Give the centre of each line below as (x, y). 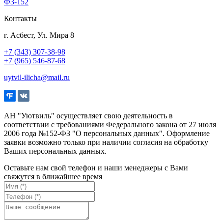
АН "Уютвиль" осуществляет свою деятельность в (88, 115)
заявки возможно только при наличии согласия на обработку (106, 142)
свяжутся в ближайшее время (53, 176)
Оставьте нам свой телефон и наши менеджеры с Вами (96, 167)
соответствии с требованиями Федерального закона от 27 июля (110, 124)
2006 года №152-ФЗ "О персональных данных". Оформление (107, 133)
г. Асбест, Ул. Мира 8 (39, 35)
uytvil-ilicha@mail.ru (37, 77)
